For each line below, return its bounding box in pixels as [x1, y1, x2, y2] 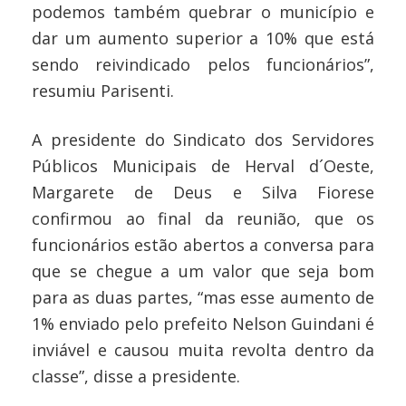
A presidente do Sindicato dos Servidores [32, 128, 374, 150]
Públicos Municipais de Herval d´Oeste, [32, 154, 374, 177]
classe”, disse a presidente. [32, 364, 240, 387]
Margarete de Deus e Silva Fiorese [32, 180, 374, 203]
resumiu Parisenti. [32, 79, 174, 101]
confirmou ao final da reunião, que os [32, 207, 374, 229]
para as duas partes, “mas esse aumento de [32, 285, 374, 308]
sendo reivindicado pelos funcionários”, [32, 53, 374, 75]
